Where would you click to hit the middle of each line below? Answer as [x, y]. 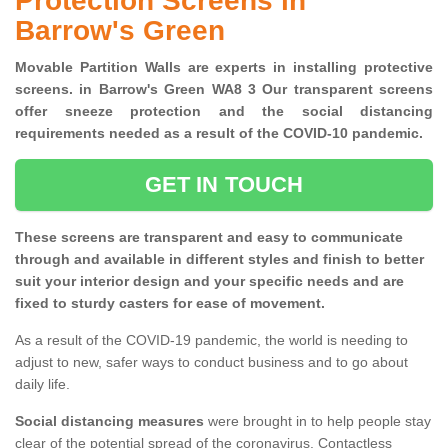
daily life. [42, 384]
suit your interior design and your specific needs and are [209, 281]
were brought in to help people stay [317, 421]
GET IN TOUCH [224, 185]
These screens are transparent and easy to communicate [209, 237]
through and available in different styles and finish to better [219, 259]
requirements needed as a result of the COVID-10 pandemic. [223, 133]
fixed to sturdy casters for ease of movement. [170, 303]
